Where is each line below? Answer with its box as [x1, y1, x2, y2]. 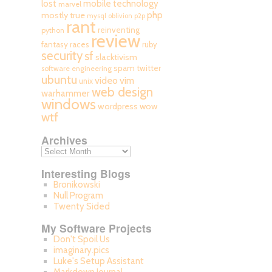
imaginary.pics [53, 245, 109, 256]
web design [92, 84, 153, 100]
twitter [137, 63, 161, 73]
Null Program [53, 190, 103, 201]
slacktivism [95, 52, 137, 63]
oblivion [108, 12, 132, 20]
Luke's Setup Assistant [53, 256, 144, 267]
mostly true [41, 10, 85, 21]
